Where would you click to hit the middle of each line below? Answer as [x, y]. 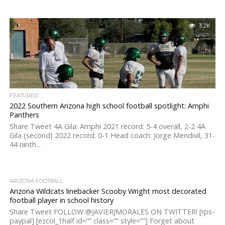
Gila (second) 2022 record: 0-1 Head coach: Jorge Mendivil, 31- [112, 135]
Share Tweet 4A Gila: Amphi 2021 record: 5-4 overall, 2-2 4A [107, 126]
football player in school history [61, 200]
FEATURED [24, 96]
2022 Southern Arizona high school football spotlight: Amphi [109, 106]
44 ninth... [25, 144]
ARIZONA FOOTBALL [36, 181]
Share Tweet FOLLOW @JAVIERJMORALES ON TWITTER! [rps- [112, 212]
